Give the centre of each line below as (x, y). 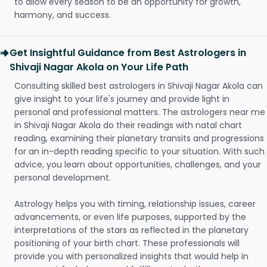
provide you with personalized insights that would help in (131, 256)
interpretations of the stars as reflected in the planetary (131, 230)
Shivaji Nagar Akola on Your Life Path (99, 67)
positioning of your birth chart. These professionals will (127, 243)
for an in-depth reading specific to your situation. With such (139, 151)
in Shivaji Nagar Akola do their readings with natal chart (128, 125)
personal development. (63, 178)
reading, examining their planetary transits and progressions (139, 138)
